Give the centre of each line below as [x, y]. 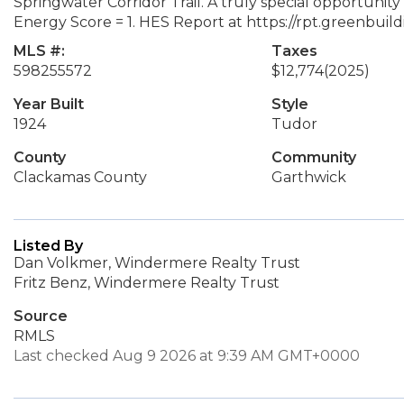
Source [41, 316]
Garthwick [308, 177]
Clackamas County [80, 177]
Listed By [48, 246]
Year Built [49, 104]
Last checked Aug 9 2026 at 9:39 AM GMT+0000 [187, 356]
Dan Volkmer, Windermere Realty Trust [157, 263]
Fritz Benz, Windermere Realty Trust [147, 283]
